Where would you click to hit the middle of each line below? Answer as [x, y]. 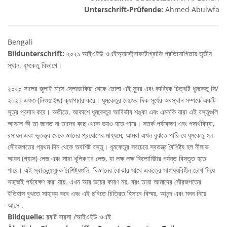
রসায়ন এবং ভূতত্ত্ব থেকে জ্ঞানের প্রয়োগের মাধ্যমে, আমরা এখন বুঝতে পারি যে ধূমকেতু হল [110, 135]
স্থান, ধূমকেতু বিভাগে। [35, 65]
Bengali [20, 42]
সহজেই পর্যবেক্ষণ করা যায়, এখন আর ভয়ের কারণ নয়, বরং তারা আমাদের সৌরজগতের [104, 182]
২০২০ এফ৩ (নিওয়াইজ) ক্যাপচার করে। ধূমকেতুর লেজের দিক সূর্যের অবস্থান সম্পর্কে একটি [112, 100]
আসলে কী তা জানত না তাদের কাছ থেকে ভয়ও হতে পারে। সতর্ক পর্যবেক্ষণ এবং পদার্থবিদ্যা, [111, 124]
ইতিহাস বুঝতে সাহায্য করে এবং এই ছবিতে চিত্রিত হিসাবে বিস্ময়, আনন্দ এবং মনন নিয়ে [107, 194]
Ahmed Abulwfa [192, 10]
